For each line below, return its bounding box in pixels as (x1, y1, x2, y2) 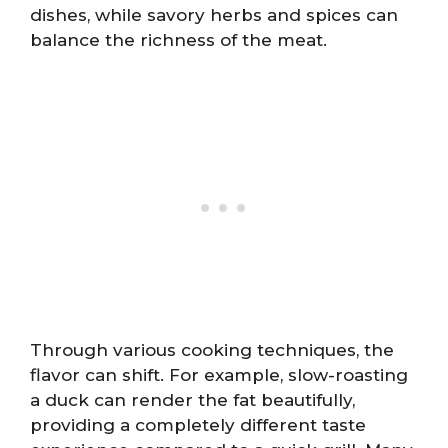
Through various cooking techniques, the (30, 340, 394, 360)
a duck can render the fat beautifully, (30, 390, 355, 410)
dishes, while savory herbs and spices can (30, 4, 398, 25)
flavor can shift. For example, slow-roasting (30, 365, 408, 385)
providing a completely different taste (30, 415, 366, 435)
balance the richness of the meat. (30, 29, 327, 50)
